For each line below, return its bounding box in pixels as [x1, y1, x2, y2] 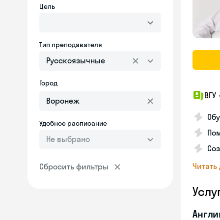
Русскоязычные [46, 55, 105, 65]
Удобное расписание [39, 119, 107, 128]
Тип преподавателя [39, 40, 102, 49]
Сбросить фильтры [39, 162, 109, 171]
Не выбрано [46, 134, 90, 144]
